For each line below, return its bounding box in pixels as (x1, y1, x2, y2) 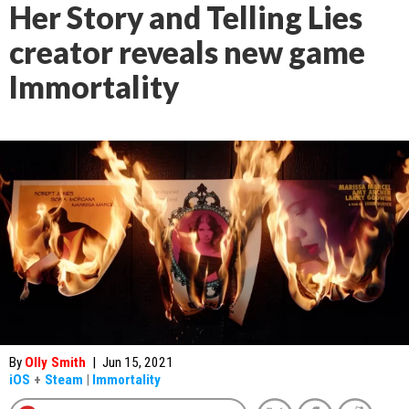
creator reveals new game (9, 34, 365, 70)
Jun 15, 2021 (102, 354, 173, 371)
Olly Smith (25, 354, 86, 371)
